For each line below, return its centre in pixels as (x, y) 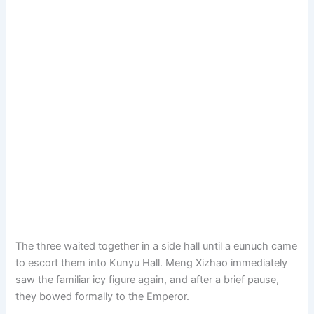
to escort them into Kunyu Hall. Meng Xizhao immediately (152, 262)
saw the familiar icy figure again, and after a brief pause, (148, 279)
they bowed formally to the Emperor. (103, 296)
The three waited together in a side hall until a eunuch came (157, 246)
